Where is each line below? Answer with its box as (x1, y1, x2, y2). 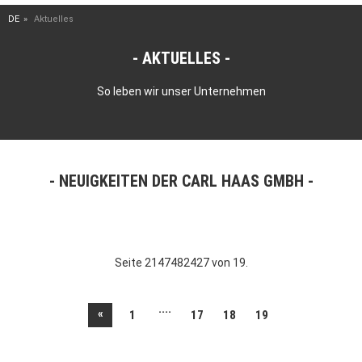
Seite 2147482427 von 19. (114, 256, 248, 269)
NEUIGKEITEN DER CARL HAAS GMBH (58, 171, 304, 191)
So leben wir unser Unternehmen (96, 85, 266, 98)
